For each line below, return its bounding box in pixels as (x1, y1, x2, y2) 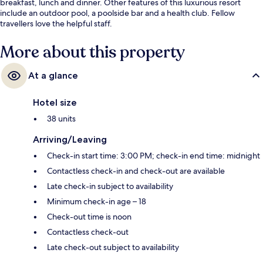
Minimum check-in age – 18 (47, 195, 146, 207)
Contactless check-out (47, 226, 129, 237)
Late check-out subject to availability (47, 241, 179, 252)
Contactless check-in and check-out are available (47, 165, 225, 176)
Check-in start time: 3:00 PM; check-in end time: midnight (47, 150, 260, 161)
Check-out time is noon (47, 211, 131, 222)
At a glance (28, 69, 78, 81)
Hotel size (33, 96, 77, 108)
